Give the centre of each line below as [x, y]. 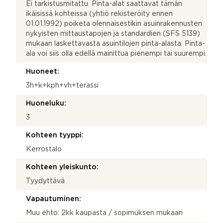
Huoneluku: [46, 103]
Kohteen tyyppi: [55, 135]
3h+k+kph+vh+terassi [62, 85]
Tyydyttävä [45, 181]
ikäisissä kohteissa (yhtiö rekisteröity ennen [99, 14]
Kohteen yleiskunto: [62, 167]
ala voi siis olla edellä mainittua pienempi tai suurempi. [116, 54]
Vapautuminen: [54, 199]
